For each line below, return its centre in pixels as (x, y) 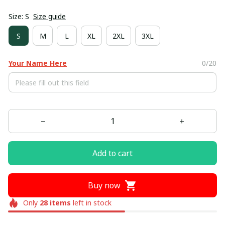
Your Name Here (38, 63)
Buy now (104, 185)
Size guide (49, 17)
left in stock (91, 203)
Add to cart (113, 153)
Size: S (19, 17)
